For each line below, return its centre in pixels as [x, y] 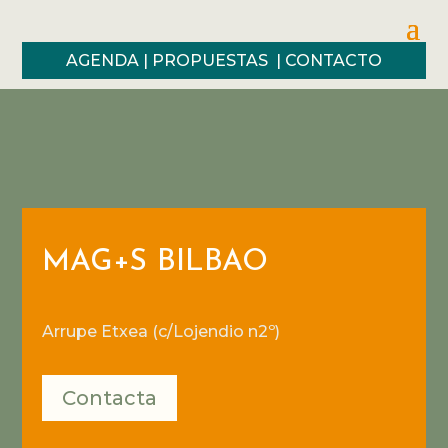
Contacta [110, 397]
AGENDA [102, 60]
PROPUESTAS [212, 60]
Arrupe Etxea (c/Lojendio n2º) [161, 331]
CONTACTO [333, 60]
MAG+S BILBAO [155, 262]
